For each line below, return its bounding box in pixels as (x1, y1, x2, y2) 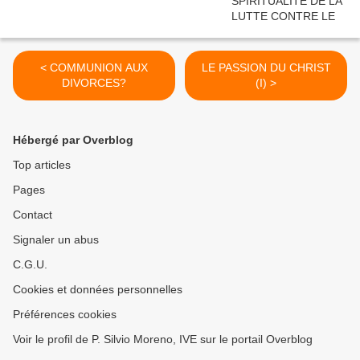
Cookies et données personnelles (13, 283, 182, 297)
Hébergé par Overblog (13, 133, 133, 147)
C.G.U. (13, 258, 47, 272)
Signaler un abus (13, 233, 99, 247)
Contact (13, 208, 52, 222)
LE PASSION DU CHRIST (201, 61, 331, 75)
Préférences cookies (13, 308, 117, 321)
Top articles (13, 158, 71, 172)
